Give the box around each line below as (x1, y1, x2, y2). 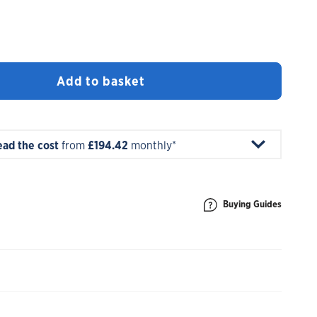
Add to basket (56, 72, 145, 89)
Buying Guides (223, 197, 282, 210)
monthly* (128, 138, 176, 153)
